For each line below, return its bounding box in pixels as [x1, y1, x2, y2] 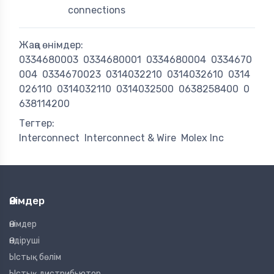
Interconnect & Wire [84, 132, 176, 144]
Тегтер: [19, 117, 54, 130]
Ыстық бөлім [9, 252, 61, 263]
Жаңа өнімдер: [19, 39, 83, 51]
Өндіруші [9, 235, 40, 246]
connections [68, 4, 125, 17]
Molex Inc [181, 132, 224, 144]
